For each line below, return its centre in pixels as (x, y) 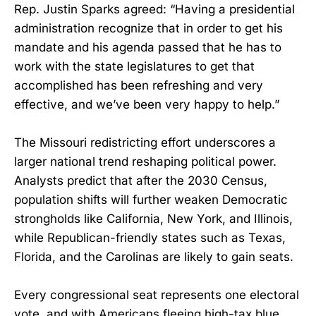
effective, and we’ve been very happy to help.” (147, 104)
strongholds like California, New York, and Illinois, (153, 218)
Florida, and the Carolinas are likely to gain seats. (154, 256)
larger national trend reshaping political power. (145, 161)
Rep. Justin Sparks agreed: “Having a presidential (154, 9)
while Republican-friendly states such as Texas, (150, 237)
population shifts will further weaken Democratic (151, 199)
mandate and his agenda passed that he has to (148, 47)
